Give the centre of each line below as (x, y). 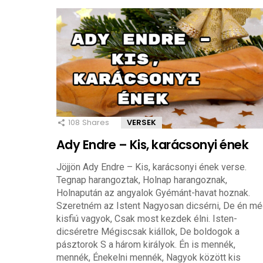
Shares (96, 123)
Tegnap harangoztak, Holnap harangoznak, (142, 180)
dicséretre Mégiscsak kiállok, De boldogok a (148, 231)
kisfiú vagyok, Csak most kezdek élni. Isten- (147, 218)
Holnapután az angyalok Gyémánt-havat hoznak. (153, 193)
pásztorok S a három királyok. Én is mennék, (146, 244)
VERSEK (141, 123)
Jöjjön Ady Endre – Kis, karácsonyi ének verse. (151, 167)
